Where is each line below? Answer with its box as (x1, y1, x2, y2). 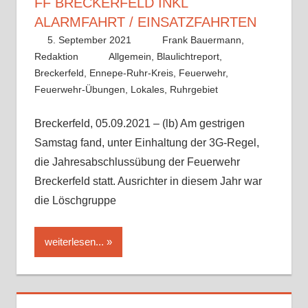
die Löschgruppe (34, 194, 116, 206)
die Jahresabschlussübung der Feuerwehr (34, 155, 240, 168)
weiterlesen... (44, 235, 104, 247)
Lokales (130, 83, 164, 95)
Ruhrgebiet (169, 83, 218, 95)
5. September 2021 (47, 34, 132, 45)
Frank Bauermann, (162, 34, 244, 45)
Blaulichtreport (157, 50, 220, 62)
